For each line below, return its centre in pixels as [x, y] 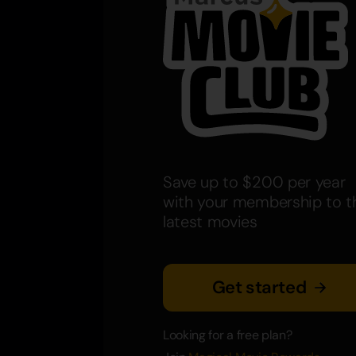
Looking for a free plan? [228, 335]
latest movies [210, 222]
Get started [259, 288]
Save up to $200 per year [254, 182]
